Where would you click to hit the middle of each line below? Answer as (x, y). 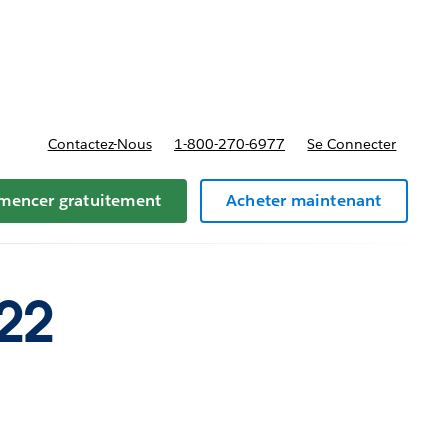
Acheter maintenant (303, 200)
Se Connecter (352, 143)
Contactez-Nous (99, 143)
